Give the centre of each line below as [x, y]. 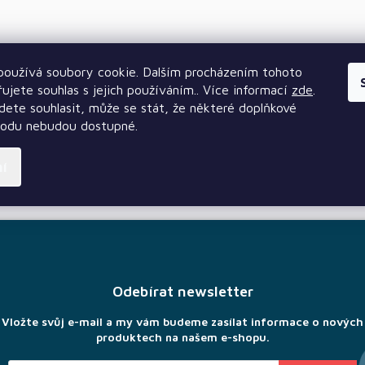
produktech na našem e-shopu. [182, 337]
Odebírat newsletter [182, 292]
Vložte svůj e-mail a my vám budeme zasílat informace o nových [182, 322]
